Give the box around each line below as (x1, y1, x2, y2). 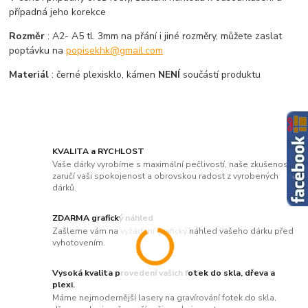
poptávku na (9, 44, 67, 58)
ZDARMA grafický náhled (52, 212, 154, 223)
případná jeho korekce (9, 5, 107, 19)
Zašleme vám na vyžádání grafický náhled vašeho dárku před (52, 225, 294, 237)
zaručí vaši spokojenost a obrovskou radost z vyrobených (52, 170, 279, 182)
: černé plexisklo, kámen (52, 68, 159, 82)
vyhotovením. (52, 237, 106, 249)
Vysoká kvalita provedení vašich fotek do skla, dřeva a (52, 267, 276, 278)
